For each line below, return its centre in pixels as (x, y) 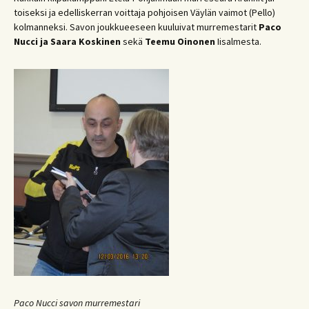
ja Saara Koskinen (80, 41)
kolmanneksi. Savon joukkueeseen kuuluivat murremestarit (136, 27)
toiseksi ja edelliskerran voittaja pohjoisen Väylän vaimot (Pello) (144, 12)
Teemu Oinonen (180, 41)
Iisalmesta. (238, 41)
